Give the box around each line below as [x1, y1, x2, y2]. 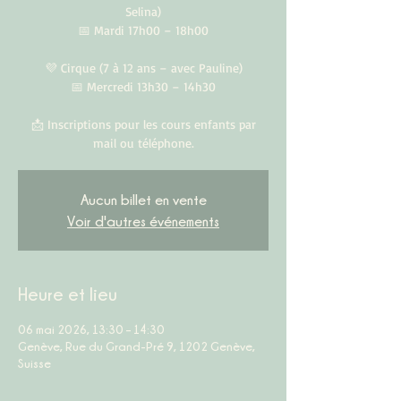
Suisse [18, 356, 51, 370]
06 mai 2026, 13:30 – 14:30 [18, 322, 165, 336]
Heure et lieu [18, 285, 117, 303]
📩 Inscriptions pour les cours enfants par [30, 116, 256, 132]
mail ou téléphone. [92, 135, 194, 150]
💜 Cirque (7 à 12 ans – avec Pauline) [44, 60, 243, 75]
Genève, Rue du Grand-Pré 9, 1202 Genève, [18, 339, 255, 353]
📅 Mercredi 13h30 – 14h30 [71, 79, 216, 94]
